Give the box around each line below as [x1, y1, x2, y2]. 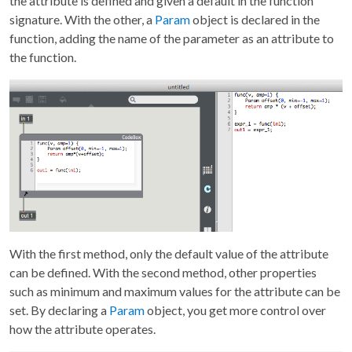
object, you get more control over [145, 302, 326, 317]
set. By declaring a [9, 302, 109, 317]
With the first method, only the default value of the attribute [9, 245, 328, 261]
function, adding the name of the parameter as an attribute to [9, 31, 334, 46]
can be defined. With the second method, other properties [9, 264, 317, 280]
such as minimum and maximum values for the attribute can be [9, 283, 340, 299]
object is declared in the [190, 12, 320, 27]
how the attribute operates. [9, 321, 156, 336]
